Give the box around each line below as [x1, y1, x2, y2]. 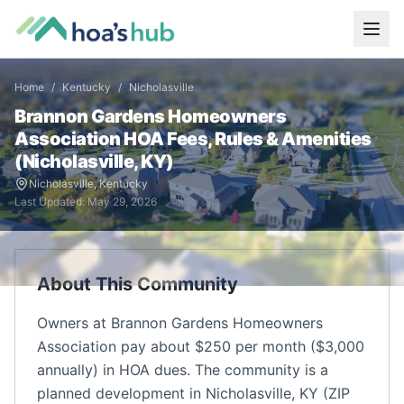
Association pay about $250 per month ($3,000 [37, 337, 364, 355]
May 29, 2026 [87, 195, 157, 208]
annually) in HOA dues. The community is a [37, 361, 328, 379]
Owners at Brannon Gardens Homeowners [37, 314, 323, 332]
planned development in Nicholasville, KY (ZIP [37, 384, 350, 402]
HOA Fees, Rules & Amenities [120, 128, 372, 150]
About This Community [37, 273, 238, 295]
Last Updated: [14, 195, 87, 208]
